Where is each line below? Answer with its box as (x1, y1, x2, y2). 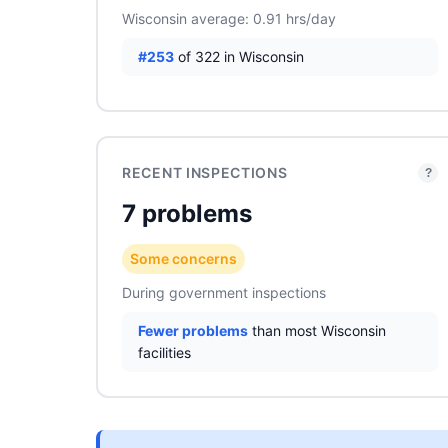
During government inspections (122, 284, 326, 301)
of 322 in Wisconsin (174, 48, 304, 65)
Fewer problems (138, 322, 248, 339)
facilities (138, 344, 191, 361)
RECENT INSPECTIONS (122, 164, 288, 181)
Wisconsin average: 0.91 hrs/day (122, 10, 336, 27)
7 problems (122, 199, 252, 228)
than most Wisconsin (248, 322, 386, 339)
